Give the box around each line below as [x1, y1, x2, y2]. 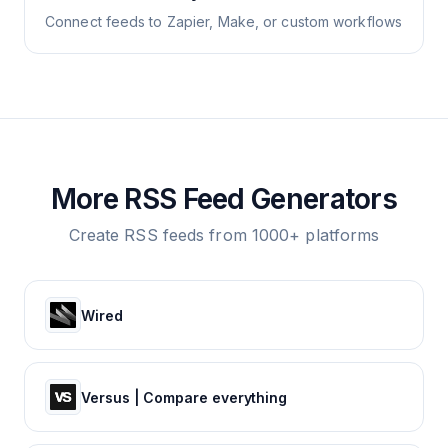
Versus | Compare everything [81, 388, 288, 406]
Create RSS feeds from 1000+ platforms [68, 225, 380, 245]
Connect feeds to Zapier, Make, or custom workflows [45, 13, 402, 30]
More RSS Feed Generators [50, 182, 398, 216]
